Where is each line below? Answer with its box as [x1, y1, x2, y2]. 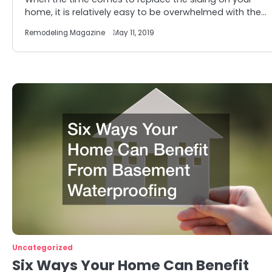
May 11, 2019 [113, 28, 154, 38]
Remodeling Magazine [25, 28, 105, 38]
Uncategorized [12, 243, 73, 253]
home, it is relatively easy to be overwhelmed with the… [25, 6, 267, 18]
